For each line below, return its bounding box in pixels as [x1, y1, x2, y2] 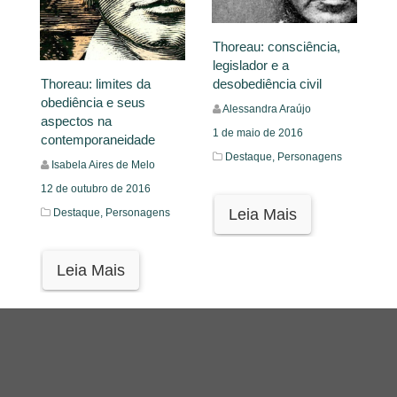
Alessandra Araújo [222, 102, 311, 115]
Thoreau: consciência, [213, 38, 340, 54]
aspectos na [41, 113, 112, 128]
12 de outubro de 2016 [41, 182, 151, 195]
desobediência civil [213, 75, 322, 91]
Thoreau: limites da [41, 75, 151, 91]
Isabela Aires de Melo [51, 158, 155, 171]
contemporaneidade [41, 131, 155, 147]
